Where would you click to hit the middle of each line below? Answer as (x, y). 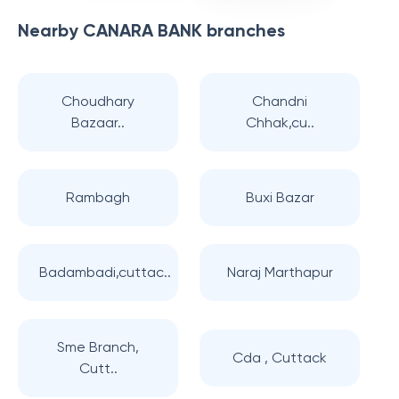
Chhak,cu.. (280, 122)
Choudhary (98, 101)
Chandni (280, 101)
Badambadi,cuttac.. (105, 272)
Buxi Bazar (280, 197)
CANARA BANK (142, 30)
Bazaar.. (98, 122)
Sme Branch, (98, 347)
